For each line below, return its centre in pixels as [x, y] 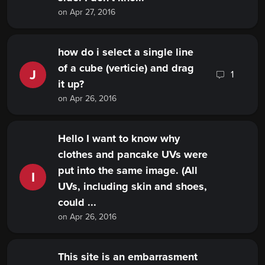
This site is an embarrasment [128, 257]
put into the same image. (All [128, 171]
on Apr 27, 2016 [87, 12]
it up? [71, 84]
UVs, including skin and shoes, [132, 187]
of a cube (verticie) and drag [126, 68]
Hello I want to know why [119, 139]
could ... [77, 203]
